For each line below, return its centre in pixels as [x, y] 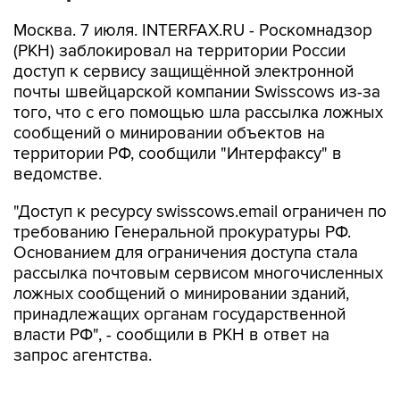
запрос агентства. [83, 356]
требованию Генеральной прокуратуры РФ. [182, 233]
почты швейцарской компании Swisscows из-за [197, 92]
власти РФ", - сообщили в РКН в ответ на [171, 335]
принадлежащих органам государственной [179, 315]
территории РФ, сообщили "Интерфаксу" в [178, 154]
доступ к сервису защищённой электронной [183, 72]
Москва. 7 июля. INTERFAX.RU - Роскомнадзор [193, 31]
